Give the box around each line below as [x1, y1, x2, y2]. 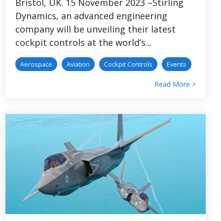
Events [167, 59, 186, 69]
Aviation [67, 59, 90, 69]
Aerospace [20, 59, 52, 69]
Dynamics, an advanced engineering [15, 9, 167, 22]
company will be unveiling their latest [15, 23, 176, 35]
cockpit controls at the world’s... [15, 36, 151, 48]
